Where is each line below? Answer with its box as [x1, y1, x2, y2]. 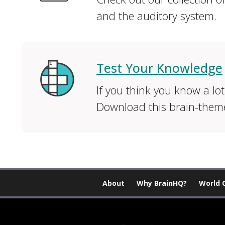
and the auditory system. [96, 8, 216, 23]
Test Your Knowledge [96, 59, 222, 76]
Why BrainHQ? [137, 178, 187, 188]
